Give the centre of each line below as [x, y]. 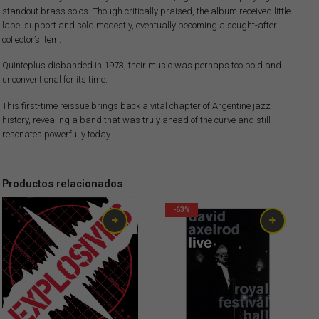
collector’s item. [31, 40]
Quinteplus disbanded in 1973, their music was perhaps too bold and [141, 66]
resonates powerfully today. [57, 134]
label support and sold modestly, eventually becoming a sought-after [139, 26]
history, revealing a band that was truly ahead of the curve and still [136, 120]
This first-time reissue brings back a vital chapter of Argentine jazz [136, 105]
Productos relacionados [62, 183]
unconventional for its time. [54, 80]
